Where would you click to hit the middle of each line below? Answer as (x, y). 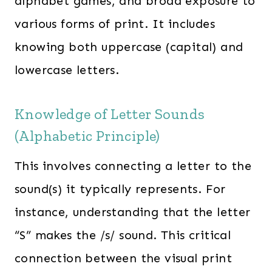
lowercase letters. (67, 70)
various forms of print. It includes (115, 24)
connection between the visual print (123, 258)
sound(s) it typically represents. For (120, 189)
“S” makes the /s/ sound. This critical (123, 235)
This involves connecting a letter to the (133, 166)
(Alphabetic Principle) (87, 136)
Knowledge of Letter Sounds (110, 114)
